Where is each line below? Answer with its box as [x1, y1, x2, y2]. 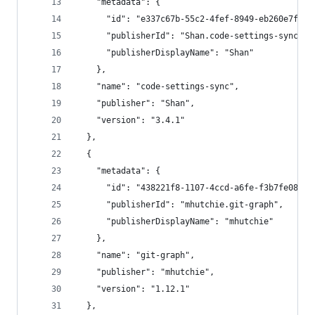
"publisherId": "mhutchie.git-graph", [77, 200, 283, 210]
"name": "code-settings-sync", [77, 82, 239, 91]
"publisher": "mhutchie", [77, 267, 214, 277]
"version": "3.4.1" [77, 115, 185, 125]
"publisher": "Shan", [77, 98, 195, 108]
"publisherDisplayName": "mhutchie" [77, 217, 274, 226]
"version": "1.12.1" [77, 284, 190, 294]
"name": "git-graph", [77, 250, 195, 260]
